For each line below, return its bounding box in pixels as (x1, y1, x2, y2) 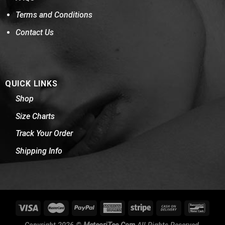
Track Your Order (15, 129, 73, 139)
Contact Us (15, 27, 54, 37)
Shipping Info (15, 146, 62, 156)
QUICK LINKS (5, 79, 58, 89)
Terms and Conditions (15, 10, 92, 20)
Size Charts (15, 111, 55, 121)
